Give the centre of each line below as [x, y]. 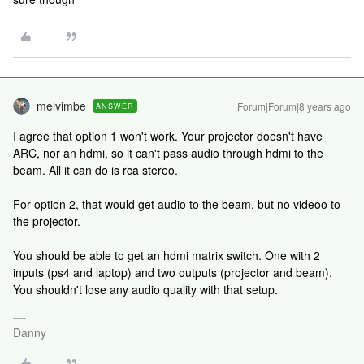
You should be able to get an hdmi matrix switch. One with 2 [167, 255]
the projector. [47, 221]
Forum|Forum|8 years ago [294, 106]
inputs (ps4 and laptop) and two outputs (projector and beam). [173, 272]
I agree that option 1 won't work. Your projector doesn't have [168, 136]
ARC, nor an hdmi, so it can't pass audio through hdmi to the [168, 153]
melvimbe [61, 106]
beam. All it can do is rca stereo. [95, 170]
